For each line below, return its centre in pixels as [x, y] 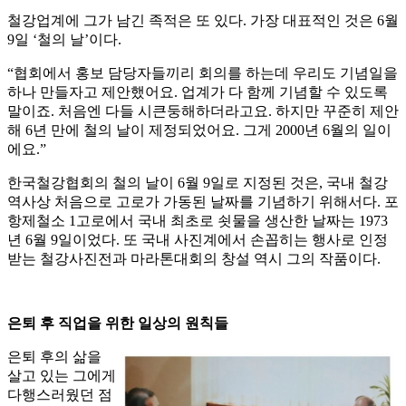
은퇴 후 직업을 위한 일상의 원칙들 [118, 324]
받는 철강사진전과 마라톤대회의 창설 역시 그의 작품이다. [194, 259]
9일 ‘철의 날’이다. [64, 40]
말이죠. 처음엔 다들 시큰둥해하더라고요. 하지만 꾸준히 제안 [203, 111]
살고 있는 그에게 [62, 376]
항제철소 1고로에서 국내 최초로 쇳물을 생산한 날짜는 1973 [198, 221]
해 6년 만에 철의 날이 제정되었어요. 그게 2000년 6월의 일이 [199, 130]
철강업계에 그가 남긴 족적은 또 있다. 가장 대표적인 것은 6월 [203, 21]
